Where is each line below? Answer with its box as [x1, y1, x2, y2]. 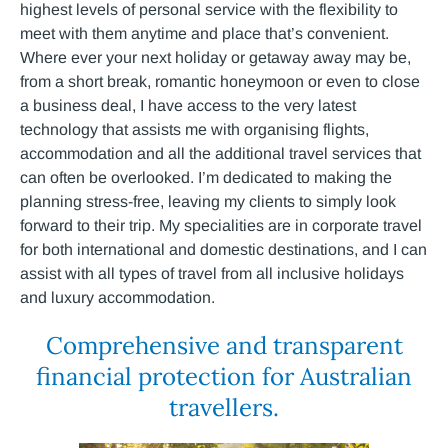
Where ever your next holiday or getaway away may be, [20, 49, 411, 66]
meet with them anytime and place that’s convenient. [20, 25, 389, 42]
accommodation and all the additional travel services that [20, 145, 421, 162]
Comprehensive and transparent [45, 330, 403, 361]
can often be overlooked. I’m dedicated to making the [20, 169, 392, 186]
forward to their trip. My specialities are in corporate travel [20, 217, 422, 234]
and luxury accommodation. [20, 289, 215, 306]
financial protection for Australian [36, 361, 412, 392]
